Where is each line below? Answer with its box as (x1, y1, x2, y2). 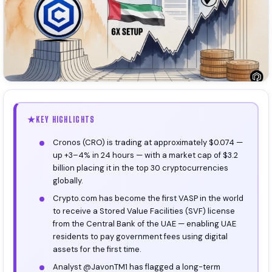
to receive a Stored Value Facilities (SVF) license (53, 205, 235, 216)
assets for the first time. (53, 243, 141, 254)
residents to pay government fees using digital (53, 231, 228, 242)
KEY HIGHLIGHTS (36, 114, 95, 124)
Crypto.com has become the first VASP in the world (53, 192, 243, 203)
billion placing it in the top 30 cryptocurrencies (53, 162, 228, 173)
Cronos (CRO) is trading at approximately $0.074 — (53, 137, 243, 148)
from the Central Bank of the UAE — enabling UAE (53, 218, 236, 229)
